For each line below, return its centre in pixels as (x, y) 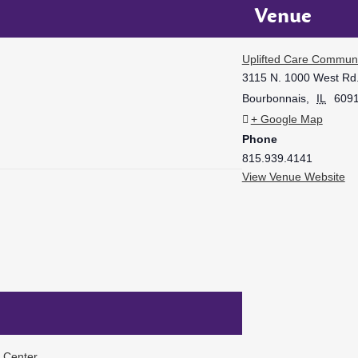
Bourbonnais (274, 98)
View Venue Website (293, 176)
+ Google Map (286, 119)
